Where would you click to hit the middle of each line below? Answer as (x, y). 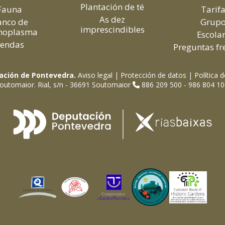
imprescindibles (112, 30)
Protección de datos (153, 75)
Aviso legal (95, 75)
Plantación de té (113, 7)
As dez (113, 20)
